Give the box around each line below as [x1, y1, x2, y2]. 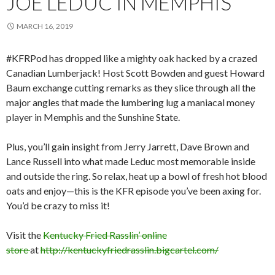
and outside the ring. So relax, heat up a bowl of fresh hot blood [6, 169, 267, 182]
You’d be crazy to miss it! [6, 199, 110, 211]
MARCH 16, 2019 [17, 21, 73, 31]
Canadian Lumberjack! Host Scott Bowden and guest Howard [6, 66, 265, 79]
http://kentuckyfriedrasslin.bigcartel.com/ [41, 243, 219, 255]
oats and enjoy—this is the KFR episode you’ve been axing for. [6, 184, 261, 196]
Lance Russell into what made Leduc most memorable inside [6, 155, 255, 167]
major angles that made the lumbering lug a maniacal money [6, 96, 255, 108]
